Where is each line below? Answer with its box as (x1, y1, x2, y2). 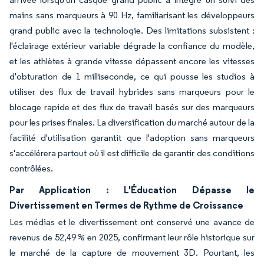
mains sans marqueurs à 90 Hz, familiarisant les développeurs (9, 9, 255, 21)
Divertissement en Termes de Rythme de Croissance (9, 199, 243, 211)
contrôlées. (9, 162, 53, 174)
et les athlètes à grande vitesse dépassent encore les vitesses (9, 55, 255, 67)
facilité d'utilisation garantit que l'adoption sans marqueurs (9, 131, 255, 143)
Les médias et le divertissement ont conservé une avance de (9, 216, 255, 227)
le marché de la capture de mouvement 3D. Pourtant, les (9, 246, 255, 258)
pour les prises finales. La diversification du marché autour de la (9, 116, 255, 128)
